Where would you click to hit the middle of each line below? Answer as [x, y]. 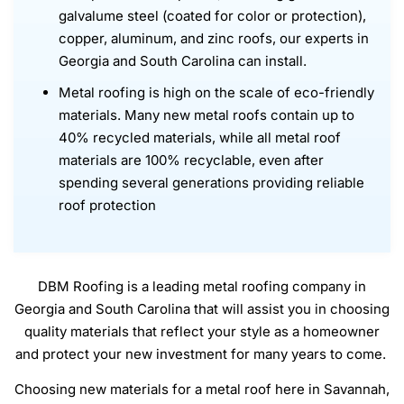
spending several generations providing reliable [211, 182]
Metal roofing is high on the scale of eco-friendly [216, 92]
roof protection [107, 205]
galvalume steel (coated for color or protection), [212, 15]
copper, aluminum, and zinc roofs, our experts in [214, 38]
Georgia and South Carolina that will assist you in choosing [202, 308]
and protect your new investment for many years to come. [202, 353]
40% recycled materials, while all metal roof [200, 137]
